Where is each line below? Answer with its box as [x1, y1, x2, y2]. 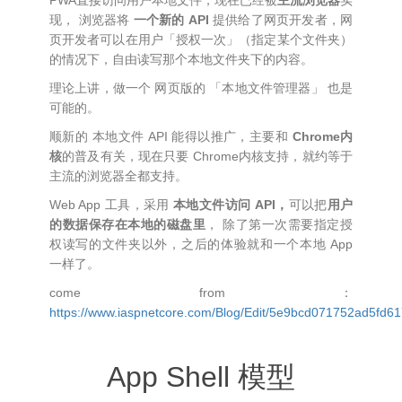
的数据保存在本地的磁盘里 [49, 217, 206, 232]
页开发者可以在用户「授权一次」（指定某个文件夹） [49, 32, 353, 47]
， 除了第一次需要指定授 [205, 217, 354, 232]
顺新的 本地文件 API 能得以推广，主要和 [49, 129, 293, 144]
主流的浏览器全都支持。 [49, 169, 188, 183]
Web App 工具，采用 [49, 197, 174, 212]
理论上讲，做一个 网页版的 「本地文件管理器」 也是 [49, 81, 353, 95]
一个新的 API [133, 13, 209, 27]
